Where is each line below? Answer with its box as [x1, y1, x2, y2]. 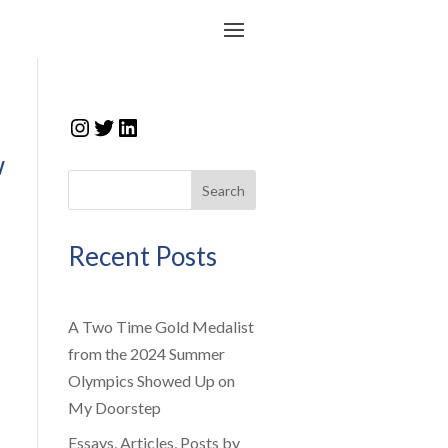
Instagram [66, 111, 176, 141]
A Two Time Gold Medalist [67, 317, 254, 337]
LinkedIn [114, 111, 210, 141]
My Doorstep [67, 398, 161, 418]
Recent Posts [67, 240, 217, 273]
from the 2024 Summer [67, 344, 225, 364]
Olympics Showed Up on [67, 371, 235, 391]
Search [202, 181, 246, 199]
